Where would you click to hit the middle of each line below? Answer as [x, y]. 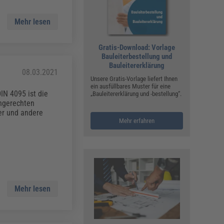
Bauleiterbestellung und [137, 57]
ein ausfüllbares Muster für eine [131, 86]
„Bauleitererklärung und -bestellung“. [136, 94]
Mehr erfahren [137, 121]
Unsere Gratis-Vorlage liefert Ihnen [134, 79]
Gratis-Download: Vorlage [137, 48]
